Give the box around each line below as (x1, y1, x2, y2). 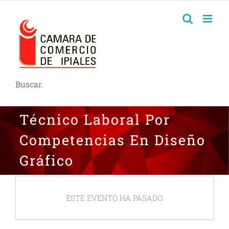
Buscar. (15, 79, 43, 89)
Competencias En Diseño (19, 131, 205, 149)
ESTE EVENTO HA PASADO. (65, 193, 164, 203)
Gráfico (19, 151, 74, 169)
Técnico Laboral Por (19, 110, 170, 128)
